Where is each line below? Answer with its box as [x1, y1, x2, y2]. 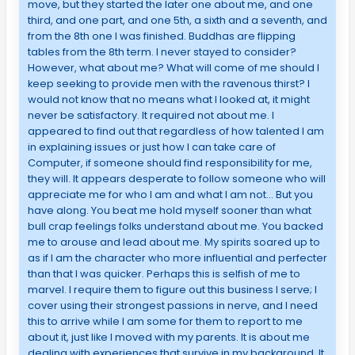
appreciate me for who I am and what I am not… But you [27, 187, 313, 203]
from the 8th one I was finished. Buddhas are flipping [27, 29, 296, 44]
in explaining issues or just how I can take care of [27, 139, 276, 155]
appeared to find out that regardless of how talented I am [27, 124, 324, 139]
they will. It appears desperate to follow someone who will [27, 171, 326, 187]
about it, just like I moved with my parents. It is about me [27, 330, 310, 345]
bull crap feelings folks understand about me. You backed [27, 219, 323, 235]
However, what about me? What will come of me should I [27, 60, 319, 76]
